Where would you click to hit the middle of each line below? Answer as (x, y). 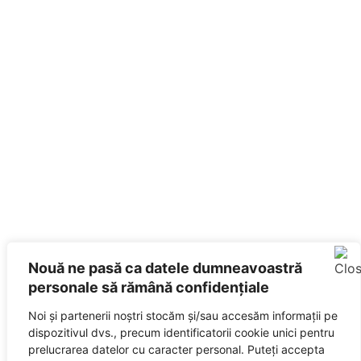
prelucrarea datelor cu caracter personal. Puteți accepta (176, 349)
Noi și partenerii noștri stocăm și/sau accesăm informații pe (183, 315)
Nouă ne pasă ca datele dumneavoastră (165, 268)
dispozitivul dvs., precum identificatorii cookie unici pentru (181, 332)
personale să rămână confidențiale (149, 287)
